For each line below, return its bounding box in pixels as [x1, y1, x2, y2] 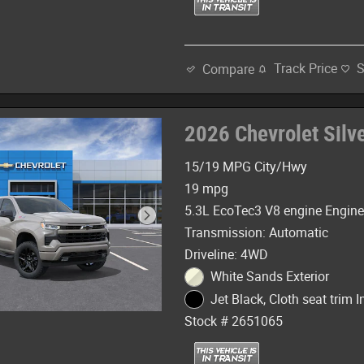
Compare [202, 61, 255, 77]
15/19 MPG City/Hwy [184, 159, 308, 175]
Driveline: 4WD [184, 247, 269, 263]
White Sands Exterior [210, 269, 329, 285]
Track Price [274, 61, 338, 77]
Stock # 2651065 [184, 314, 284, 330]
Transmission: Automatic [184, 225, 329, 241]
